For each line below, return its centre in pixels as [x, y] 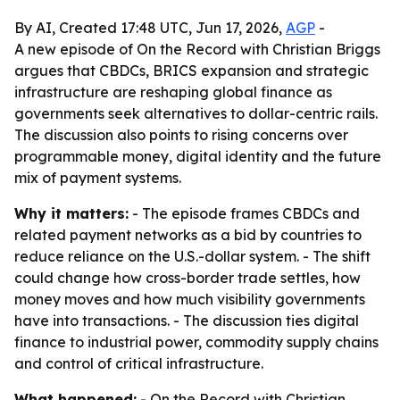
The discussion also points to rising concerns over [181, 135]
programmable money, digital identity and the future [198, 156]
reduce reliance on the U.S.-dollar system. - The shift [192, 256]
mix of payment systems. [98, 178]
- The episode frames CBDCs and [244, 213]
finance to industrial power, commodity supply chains [196, 342]
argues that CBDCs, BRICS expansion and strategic [192, 71]
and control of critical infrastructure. [139, 363]
